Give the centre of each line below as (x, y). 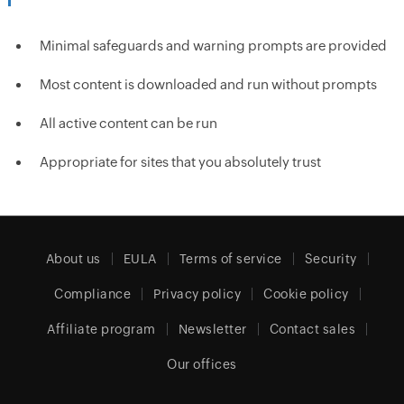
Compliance (93, 294)
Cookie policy (306, 294)
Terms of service (230, 259)
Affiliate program (101, 329)
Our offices (202, 364)
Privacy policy (197, 294)
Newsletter (212, 329)
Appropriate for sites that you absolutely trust (180, 162)
